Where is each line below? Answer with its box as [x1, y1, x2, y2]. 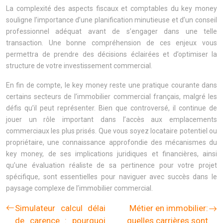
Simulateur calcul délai [15, 203, 106, 213]
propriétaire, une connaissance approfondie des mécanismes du [6, 138, 217, 146]
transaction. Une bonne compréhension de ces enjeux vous [6, 39, 217, 47]
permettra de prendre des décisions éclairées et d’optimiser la [6, 50, 217, 58]
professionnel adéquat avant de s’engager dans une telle [6, 27, 217, 35]
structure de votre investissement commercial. [6, 62, 152, 70]
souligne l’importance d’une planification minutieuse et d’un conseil [6, 16, 217, 24]
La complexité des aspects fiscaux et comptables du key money [6, 4, 217, 12]
